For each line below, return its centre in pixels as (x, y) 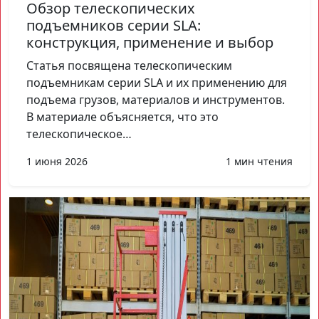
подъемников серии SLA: (114, 25)
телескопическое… (79, 134)
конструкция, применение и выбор (150, 42)
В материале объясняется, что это (122, 116)
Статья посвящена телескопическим (129, 65)
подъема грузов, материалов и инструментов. (156, 99)
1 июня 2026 (57, 161)
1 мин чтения (259, 161)
